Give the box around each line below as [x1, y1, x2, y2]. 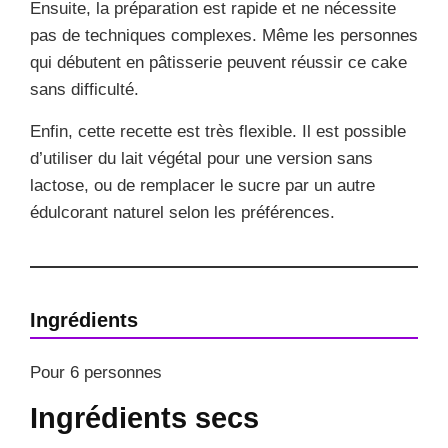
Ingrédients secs [30, 401, 259, 434]
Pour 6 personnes [30, 362, 162, 382]
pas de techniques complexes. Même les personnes [30, 25, 418, 45]
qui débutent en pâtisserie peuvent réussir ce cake [30, 52, 407, 72]
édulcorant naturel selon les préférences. [30, 202, 335, 222]
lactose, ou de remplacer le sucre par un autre [30, 175, 375, 195]
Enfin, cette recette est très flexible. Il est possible [30, 121, 406, 141]
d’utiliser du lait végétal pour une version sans [30, 148, 373, 168]
